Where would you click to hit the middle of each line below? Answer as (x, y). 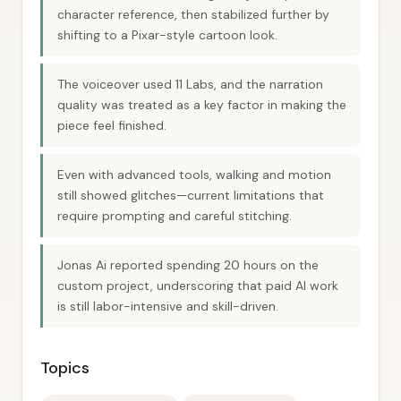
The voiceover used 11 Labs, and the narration (190, 84)
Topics (65, 368)
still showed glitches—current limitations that (191, 195)
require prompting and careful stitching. (175, 216)
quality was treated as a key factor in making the (202, 105)
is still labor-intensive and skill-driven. (168, 306)
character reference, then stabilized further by (193, 14)
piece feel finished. (112, 125)
